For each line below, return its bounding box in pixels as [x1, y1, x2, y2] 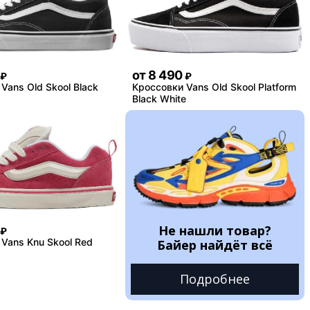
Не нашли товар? [158, 221, 271, 239]
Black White [131, 92, 186, 104]
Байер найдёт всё [156, 236, 273, 253]
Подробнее [179, 271, 250, 288]
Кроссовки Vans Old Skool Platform [131, 80, 296, 93]
